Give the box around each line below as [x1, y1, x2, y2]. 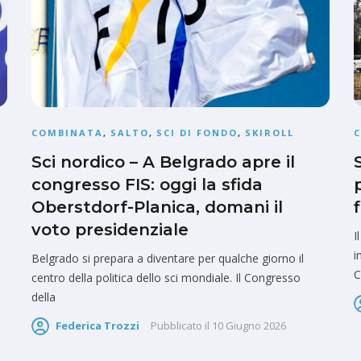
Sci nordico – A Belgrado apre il [31, 152, 295, 172]
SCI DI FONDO [156, 127, 238, 139]
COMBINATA [31, 127, 103, 139]
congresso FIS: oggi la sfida [31, 175, 263, 195]
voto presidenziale [31, 220, 189, 240]
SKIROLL [245, 127, 294, 139]
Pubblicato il [151, 318, 210, 334]
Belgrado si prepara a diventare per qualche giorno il [31, 251, 304, 267]
